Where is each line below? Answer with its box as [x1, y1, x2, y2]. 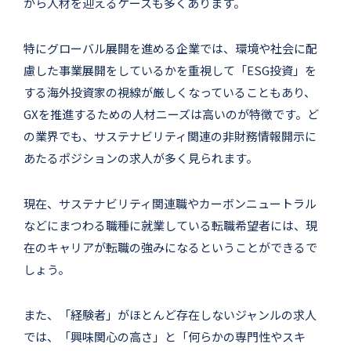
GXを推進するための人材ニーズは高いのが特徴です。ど [24, 105, 319, 122]
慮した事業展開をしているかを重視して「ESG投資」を [24, 61, 317, 78]
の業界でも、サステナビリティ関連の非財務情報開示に [24, 127, 317, 144]
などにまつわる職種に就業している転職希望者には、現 [24, 216, 317, 233]
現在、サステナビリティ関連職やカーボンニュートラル [24, 194, 317, 212]
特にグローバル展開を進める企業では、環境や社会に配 [24, 39, 317, 56]
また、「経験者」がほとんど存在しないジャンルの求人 [24, 306, 317, 323]
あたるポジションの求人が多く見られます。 [24, 149, 258, 166]
